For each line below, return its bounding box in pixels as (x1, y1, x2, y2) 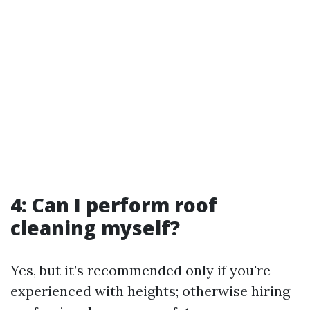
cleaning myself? (10, 215, 180, 241)
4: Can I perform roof (10, 192, 217, 218)
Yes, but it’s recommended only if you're (10, 262, 271, 279)
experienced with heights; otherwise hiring (10, 282, 290, 300)
